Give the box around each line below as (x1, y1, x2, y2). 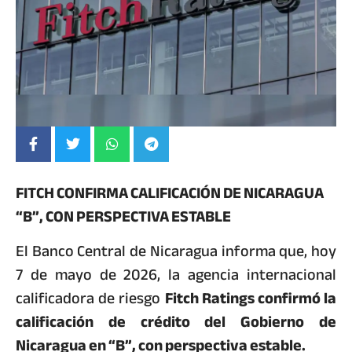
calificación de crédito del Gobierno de (16, 307, 336, 337)
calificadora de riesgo (16, 284, 165, 313)
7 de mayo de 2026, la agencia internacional (16, 260, 336, 290)
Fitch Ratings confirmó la (164, 284, 336, 313)
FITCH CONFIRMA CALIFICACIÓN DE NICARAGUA (16, 178, 324, 207)
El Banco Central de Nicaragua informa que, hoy (16, 236, 336, 266)
